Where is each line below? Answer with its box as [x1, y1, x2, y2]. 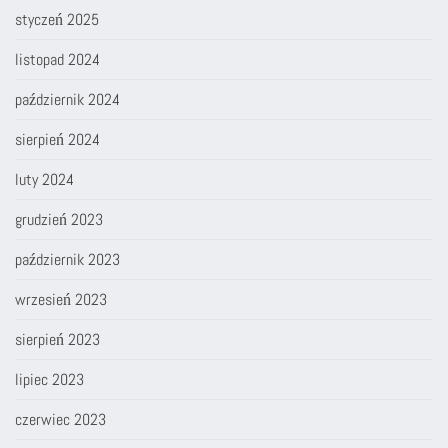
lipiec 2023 [15, 368, 84, 390]
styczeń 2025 [15, 8, 99, 30]
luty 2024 [15, 168, 74, 190]
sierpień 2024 [15, 128, 100, 150]
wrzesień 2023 [15, 288, 107, 310]
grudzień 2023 [15, 208, 103, 230]
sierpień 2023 [15, 328, 100, 350]
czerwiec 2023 [15, 408, 106, 430]
